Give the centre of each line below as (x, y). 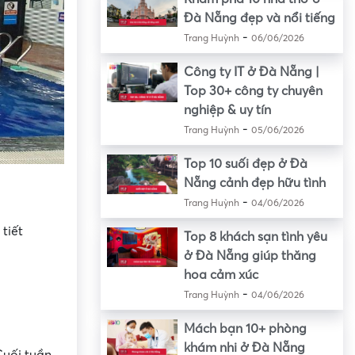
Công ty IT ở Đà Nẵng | (251, 73)
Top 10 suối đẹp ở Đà (245, 164)
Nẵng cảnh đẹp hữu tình (254, 183)
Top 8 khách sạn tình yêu (255, 237)
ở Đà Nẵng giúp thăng (250, 256)
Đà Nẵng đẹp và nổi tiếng (259, 19)
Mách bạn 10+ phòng (245, 329)
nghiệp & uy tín (227, 111)
